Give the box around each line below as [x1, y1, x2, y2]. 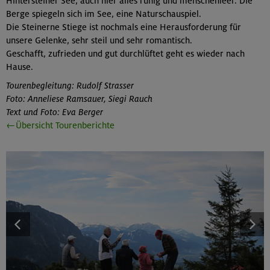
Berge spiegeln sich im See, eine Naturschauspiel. [6, 8, 201, 19]
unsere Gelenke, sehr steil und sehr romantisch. [6, 34, 192, 46]
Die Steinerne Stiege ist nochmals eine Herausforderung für [6, 21, 241, 33]
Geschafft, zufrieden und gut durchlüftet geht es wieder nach [6, 48, 245, 59]
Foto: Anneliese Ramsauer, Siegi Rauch [6, 93, 152, 105]
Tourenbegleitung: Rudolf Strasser [6, 80, 134, 92]
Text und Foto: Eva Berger [6, 107, 103, 118]
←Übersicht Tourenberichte [6, 120, 115, 131]
